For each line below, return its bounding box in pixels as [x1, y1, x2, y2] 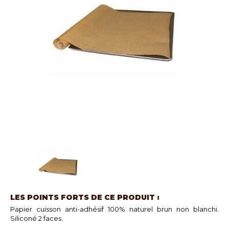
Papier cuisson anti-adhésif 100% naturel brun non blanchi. [10, 205, 219, 213]
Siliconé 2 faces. [10, 214, 63, 222]
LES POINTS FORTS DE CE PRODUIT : [10, 193, 159, 202]
